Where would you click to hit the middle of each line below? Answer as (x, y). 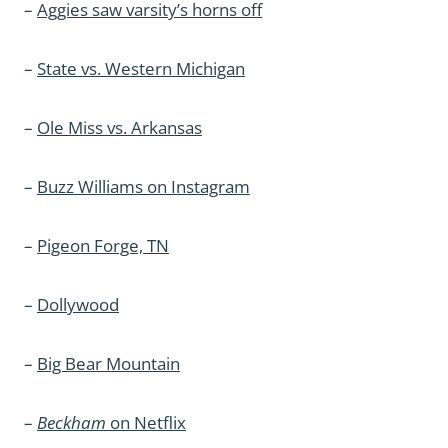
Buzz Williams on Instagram (143, 186)
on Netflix (146, 422)
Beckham (71, 422)
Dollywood (78, 304)
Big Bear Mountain (108, 363)
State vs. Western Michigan (141, 68)
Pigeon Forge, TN (103, 245)
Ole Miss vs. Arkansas (119, 127)
